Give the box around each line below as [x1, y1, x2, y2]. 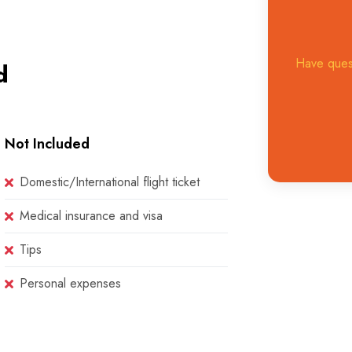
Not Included [5, 134, 90, 154]
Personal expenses [20, 274, 122, 292]
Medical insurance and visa [20, 207, 163, 225]
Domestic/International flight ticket [20, 173, 200, 191]
